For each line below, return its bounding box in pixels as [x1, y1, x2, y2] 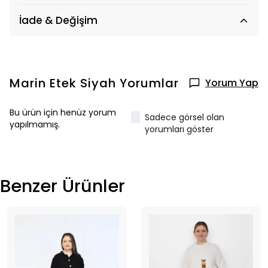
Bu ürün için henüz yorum [10, 106, 116, 118]
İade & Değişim [19, 13, 98, 28]
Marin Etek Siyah [10, 75, 116, 92]
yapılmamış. [10, 118, 60, 130]
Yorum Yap [205, 76, 258, 90]
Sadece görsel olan [145, 111, 225, 123]
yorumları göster [145, 123, 214, 135]
